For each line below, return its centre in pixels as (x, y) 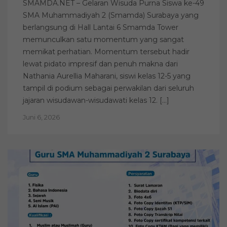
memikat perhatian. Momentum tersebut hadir (106, 52)
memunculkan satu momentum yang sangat (103, 40)
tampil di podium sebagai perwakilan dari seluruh (108, 88)
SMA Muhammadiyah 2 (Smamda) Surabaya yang (111, 15)
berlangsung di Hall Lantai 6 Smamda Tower (101, 28)
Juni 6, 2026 (41, 117)
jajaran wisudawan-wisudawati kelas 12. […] (96, 101)
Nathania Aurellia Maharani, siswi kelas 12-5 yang (107, 76)
